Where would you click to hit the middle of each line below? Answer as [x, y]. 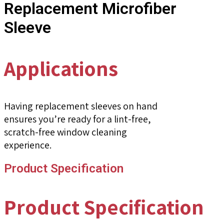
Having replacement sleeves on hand [81, 106]
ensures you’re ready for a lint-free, [77, 119]
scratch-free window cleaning [65, 132]
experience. [28, 145]
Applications [61, 68]
